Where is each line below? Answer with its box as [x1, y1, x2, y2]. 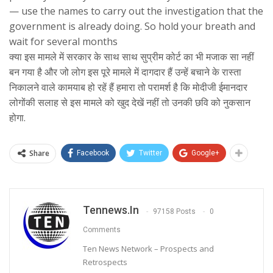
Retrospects [83, 257, 127, 268]
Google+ [191, 149, 219, 158]
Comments [83, 225, 121, 234]
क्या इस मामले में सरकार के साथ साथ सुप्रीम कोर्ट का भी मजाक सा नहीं [9, 50, 254, 64]
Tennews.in [83, 204, 139, 217]
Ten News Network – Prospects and [83, 243, 214, 255]
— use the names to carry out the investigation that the [9, 4, 263, 18]
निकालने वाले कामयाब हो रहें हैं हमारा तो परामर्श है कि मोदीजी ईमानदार [9, 80, 247, 94]
